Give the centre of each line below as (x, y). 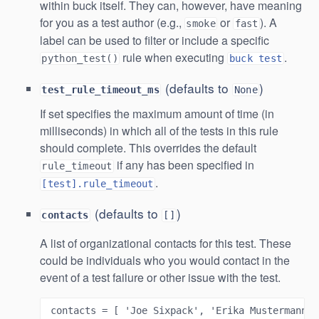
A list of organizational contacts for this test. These (166, 244)
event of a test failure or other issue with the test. (160, 278)
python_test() (80, 59)
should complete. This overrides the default (148, 148)
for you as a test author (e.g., (112, 23)
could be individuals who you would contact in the (165, 261)
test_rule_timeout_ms (100, 90)
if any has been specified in (184, 165)
